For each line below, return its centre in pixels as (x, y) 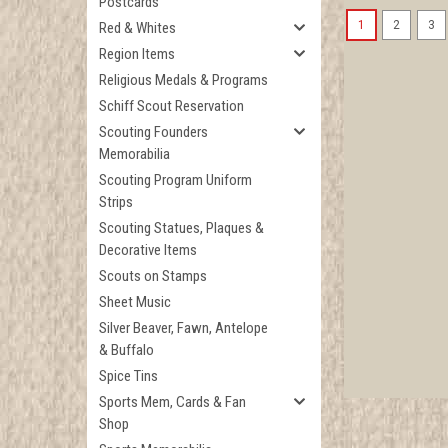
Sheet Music (135, 302)
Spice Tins (128, 376)
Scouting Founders (153, 132)
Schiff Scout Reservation (171, 106)
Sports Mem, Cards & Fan (172, 402)
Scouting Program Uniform (175, 180)
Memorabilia (134, 154)
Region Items (137, 54)
